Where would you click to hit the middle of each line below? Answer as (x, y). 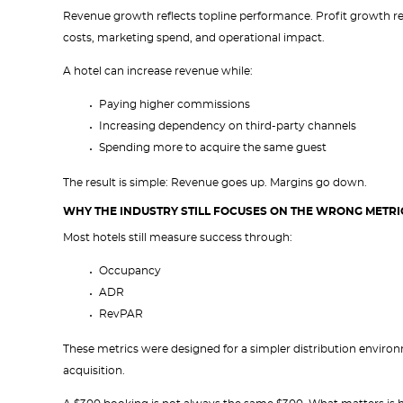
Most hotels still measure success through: (178, 237)
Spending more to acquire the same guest (213, 148)
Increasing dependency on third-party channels (228, 126)
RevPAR (121, 314)
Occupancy (130, 271)
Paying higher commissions (175, 104)
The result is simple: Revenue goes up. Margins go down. (215, 183)
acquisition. (94, 371)
